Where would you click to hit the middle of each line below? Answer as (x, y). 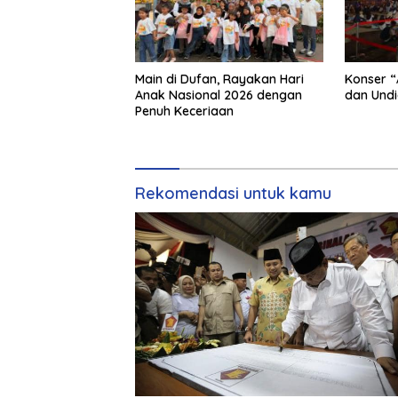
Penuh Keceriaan (184, 111)
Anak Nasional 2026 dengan (219, 96)
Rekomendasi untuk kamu (233, 194)
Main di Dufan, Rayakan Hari (219, 80)
